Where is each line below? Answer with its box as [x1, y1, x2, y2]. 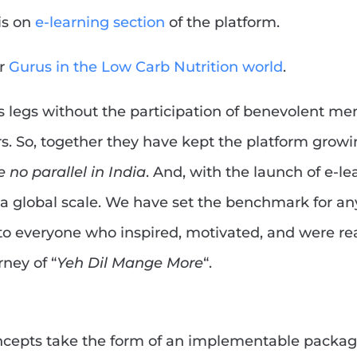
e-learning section [35, 14, 165, 32]
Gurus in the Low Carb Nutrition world [9, 58, 283, 76]
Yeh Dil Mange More [57, 254, 203, 273]
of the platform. [165, 14, 280, 32]
